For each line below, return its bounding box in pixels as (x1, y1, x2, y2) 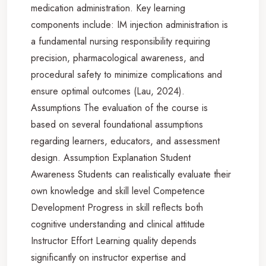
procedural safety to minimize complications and (31, 67, 222, 81)
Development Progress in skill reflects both (31, 200, 203, 214)
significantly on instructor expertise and (31, 250, 186, 264)
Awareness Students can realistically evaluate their (31, 167, 231, 181)
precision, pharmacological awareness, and (31, 50, 204, 65)
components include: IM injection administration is (31, 17, 228, 31)
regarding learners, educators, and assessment (31, 134, 220, 148)
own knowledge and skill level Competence (31, 183, 205, 198)
